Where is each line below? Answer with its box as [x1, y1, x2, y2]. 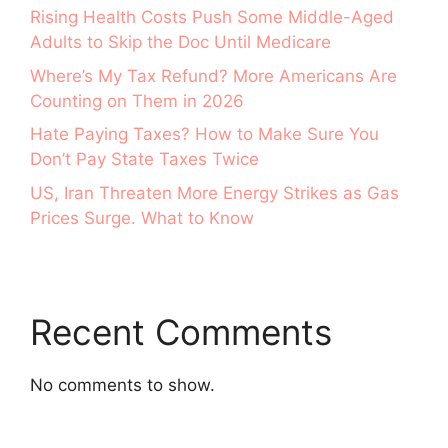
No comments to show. [30, 374, 215, 395]
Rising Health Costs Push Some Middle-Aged [30, 7, 394, 27]
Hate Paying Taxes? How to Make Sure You [30, 124, 379, 144]
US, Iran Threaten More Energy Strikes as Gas [30, 182, 399, 203]
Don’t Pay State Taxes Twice [30, 149, 259, 169]
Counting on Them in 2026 [30, 90, 244, 111]
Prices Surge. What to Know [30, 207, 254, 228]
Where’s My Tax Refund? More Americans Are [30, 65, 397, 86]
